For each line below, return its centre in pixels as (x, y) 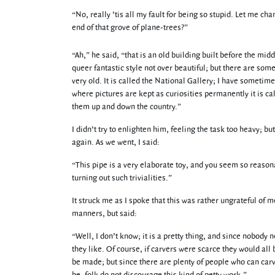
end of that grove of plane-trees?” (130, 28)
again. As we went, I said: (116, 142)
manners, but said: (104, 214)
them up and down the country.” (126, 107)
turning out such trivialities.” (122, 178)
